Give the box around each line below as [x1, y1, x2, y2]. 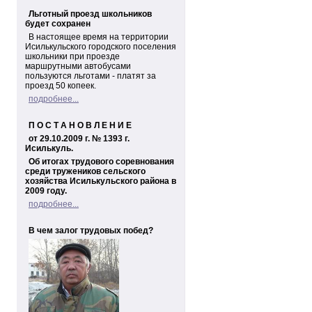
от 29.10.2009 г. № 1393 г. [29, 134, 130, 143]
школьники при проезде [25, 52, 120, 61]
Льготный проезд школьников [29, 9, 152, 19]
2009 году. [25, 186, 67, 196]
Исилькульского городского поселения [25, 42, 176, 52]
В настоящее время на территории [29, 32, 169, 42]
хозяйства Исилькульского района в [25, 176, 176, 186]
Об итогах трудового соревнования [29, 157, 174, 166]
